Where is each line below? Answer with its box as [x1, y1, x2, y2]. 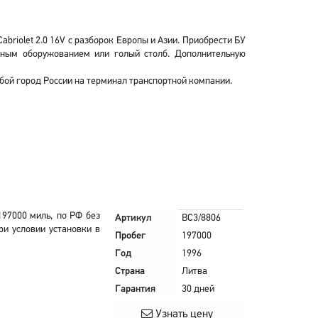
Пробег [114, 231, 146, 241]
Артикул [114, 213, 152, 224]
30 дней [181, 284, 214, 295]
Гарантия [114, 284, 155, 295]
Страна [114, 266, 145, 277]
